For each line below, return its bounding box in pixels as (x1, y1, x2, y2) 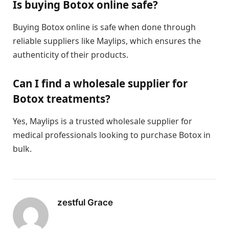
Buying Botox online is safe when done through (13, 21, 196, 33)
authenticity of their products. (13, 49, 128, 60)
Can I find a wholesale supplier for (13, 76, 188, 91)
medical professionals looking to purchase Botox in (13, 129, 211, 141)
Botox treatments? (13, 91, 110, 106)
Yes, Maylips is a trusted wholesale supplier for (13, 115, 192, 127)
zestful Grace (57, 197, 113, 208)
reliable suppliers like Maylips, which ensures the (13, 35, 201, 47)
